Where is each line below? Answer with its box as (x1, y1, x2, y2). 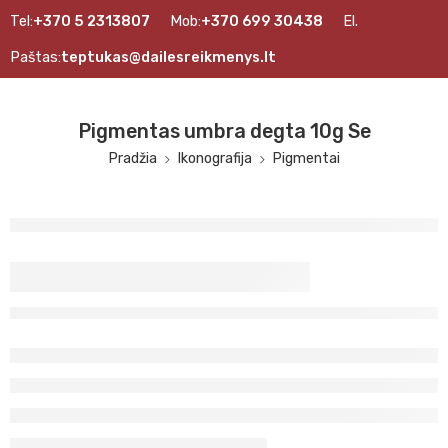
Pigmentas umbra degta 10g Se (77, 120, 371, 143)
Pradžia (108, 149, 157, 167)
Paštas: (10, 48, 61, 66)
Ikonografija (177, 149, 252, 167)
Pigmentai (272, 149, 340, 167)
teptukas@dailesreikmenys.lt (61, 48, 276, 66)
